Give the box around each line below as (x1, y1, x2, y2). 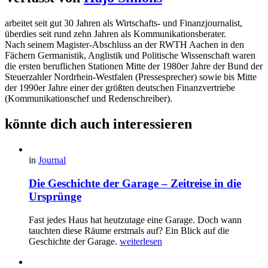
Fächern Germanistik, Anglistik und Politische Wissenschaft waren (5, 50, 255, 61)
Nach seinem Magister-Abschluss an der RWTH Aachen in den (5, 39, 244, 50)
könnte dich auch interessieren (5, 116, 192, 132)
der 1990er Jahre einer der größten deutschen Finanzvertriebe (5, 83, 235, 93)
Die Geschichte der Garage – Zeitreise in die (29, 176, 241, 190)
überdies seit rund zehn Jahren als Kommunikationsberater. (5, 29, 226, 39)
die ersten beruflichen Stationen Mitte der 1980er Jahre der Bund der (5, 61, 263, 72)
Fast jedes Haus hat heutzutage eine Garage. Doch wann (29, 214, 242, 225)
